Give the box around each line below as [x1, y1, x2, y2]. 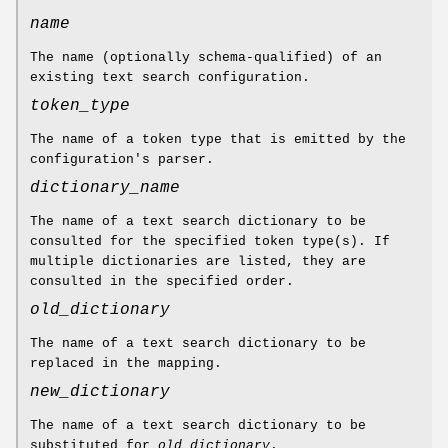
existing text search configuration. [30, 70, 310, 86]
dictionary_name [30, 179, 180, 198]
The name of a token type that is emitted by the [30, 132, 406, 148]
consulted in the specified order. [30, 274, 294, 290]
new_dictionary [30, 383, 170, 402]
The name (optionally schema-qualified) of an [30, 50, 382, 66]
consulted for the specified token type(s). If [30, 234, 390, 250]
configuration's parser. [30, 152, 214, 168]
